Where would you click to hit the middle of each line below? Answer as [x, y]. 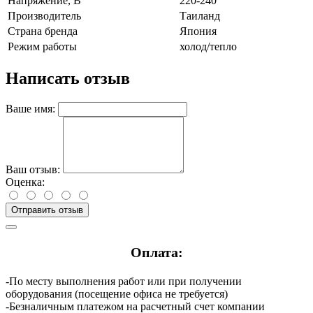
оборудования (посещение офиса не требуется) [117, 294]
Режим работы [42, 46]
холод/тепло [208, 46]
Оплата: [156, 253]
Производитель [44, 16]
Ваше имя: [30, 108]
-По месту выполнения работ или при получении [124, 282]
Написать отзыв [68, 78]
